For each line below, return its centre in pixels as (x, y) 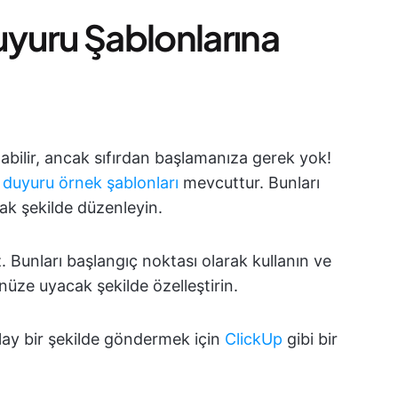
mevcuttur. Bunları (249, 183)
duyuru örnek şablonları (91, 183)
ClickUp (254, 339)
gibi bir (310, 339)
